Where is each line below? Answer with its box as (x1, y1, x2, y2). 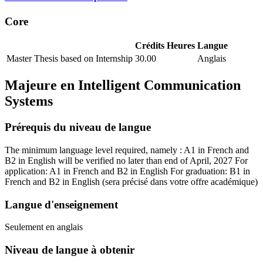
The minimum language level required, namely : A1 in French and (5, 144, 249, 155)
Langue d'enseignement (5, 198, 118, 211)
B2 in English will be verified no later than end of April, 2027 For (5, 155, 248, 166)
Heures (167, 41, 195, 51)
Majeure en (5, 77, 75, 93)
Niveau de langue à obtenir (5, 244, 134, 257)
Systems (5, 93, 53, 109)
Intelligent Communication (75, 77, 241, 93)
